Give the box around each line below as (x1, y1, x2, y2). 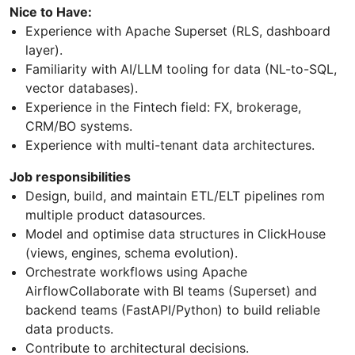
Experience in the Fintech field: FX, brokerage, (25, 98, 301, 115)
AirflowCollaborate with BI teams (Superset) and (25, 282, 317, 299)
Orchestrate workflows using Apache (25, 263, 247, 280)
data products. (25, 320, 113, 337)
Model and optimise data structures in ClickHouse (25, 225, 326, 242)
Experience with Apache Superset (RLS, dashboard (25, 22, 330, 39)
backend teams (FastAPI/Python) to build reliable (25, 301, 320, 318)
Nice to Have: (10, 3, 92, 20)
